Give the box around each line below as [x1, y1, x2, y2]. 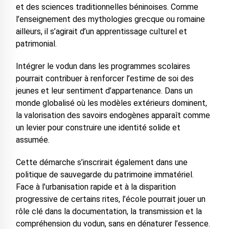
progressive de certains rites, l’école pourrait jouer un [15, 194, 205, 204]
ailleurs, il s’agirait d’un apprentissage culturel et [15, 27, 187, 37]
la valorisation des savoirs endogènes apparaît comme [15, 110, 210, 121]
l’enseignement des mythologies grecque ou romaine [15, 14, 205, 25]
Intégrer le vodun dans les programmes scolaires [15, 61, 190, 72]
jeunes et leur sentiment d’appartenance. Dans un [15, 86, 193, 96]
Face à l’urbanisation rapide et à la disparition [15, 182, 176, 192]
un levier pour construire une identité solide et [15, 123, 180, 133]
